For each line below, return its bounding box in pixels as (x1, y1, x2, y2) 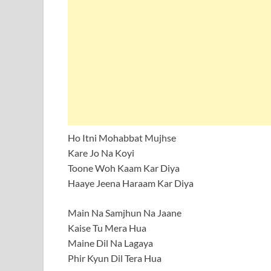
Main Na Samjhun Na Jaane (68, 207, 181, 219)
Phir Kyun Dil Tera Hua (68, 252, 162, 264)
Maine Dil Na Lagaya (68, 237, 153, 249)
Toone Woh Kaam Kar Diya (68, 162, 180, 174)
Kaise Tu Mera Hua (68, 222, 146, 234)
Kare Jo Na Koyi (68, 147, 134, 159)
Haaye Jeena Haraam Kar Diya (68, 177, 194, 189)
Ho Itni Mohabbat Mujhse (68, 132, 176, 144)
